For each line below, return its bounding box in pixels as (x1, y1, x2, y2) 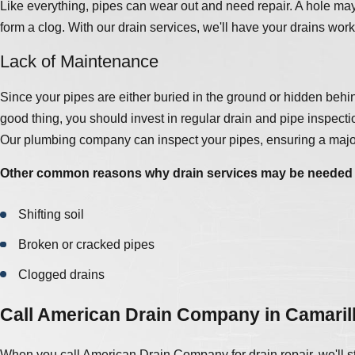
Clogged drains (18, 268, 105, 282)
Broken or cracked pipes (18, 238, 155, 252)
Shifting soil (18, 208, 85, 222)
